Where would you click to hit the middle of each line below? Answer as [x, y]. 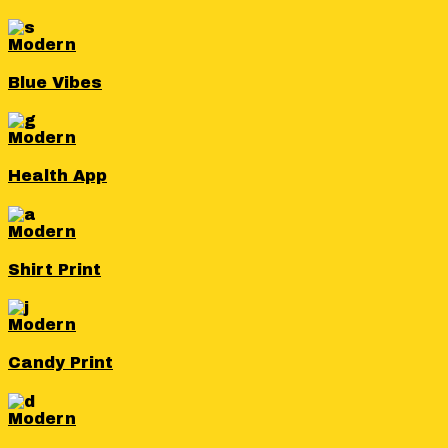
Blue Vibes [55, 82]
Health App [57, 176]
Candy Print [60, 363]
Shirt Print [54, 269]
